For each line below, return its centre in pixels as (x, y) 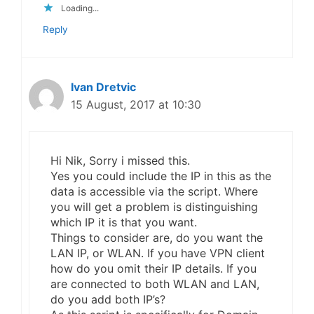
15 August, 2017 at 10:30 (136, 104)
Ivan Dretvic (103, 87)
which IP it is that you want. (124, 222)
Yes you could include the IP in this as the (161, 176)
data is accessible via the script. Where (154, 191)
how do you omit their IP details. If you (153, 268)
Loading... (80, 8)
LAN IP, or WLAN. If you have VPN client (158, 253)
